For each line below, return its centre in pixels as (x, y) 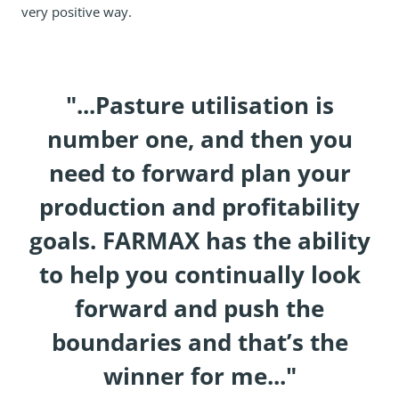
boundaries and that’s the (199, 342)
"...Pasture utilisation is (199, 105)
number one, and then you (199, 138)
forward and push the (199, 308)
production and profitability (199, 206)
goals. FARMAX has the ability (199, 240)
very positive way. (77, 12)
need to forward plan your (199, 172)
